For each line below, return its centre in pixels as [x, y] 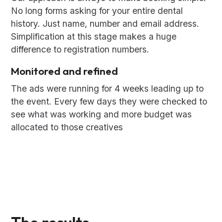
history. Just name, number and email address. [105, 24]
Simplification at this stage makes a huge [94, 37]
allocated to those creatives [67, 127]
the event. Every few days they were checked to [109, 102]
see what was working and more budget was [102, 114]
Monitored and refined [65, 71]
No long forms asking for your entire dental [97, 11]
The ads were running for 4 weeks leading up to [108, 89]
